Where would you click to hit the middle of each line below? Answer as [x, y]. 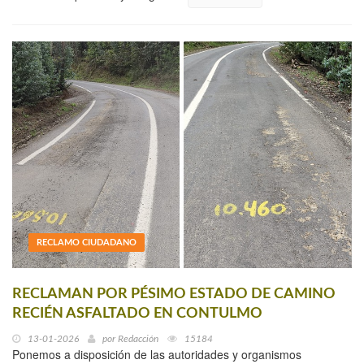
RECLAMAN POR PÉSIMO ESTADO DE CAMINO [174, 294]
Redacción [138, 338]
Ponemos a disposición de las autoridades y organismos [157, 354]
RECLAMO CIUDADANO [87, 242]
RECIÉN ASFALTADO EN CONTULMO [137, 313]
